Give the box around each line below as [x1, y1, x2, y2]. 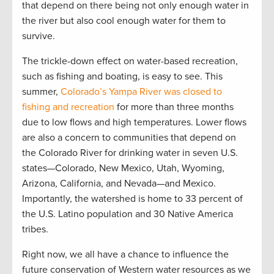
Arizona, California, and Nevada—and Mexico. [22, 177, 216, 190]
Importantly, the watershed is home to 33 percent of [22, 193, 243, 206]
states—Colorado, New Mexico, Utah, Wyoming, [22, 162, 224, 175]
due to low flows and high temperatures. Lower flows [22, 116, 246, 129]
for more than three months [114, 101, 234, 114]
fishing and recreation [22, 101, 114, 114]
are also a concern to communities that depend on [22, 131, 236, 144]
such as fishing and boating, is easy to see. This [22, 70, 223, 83]
